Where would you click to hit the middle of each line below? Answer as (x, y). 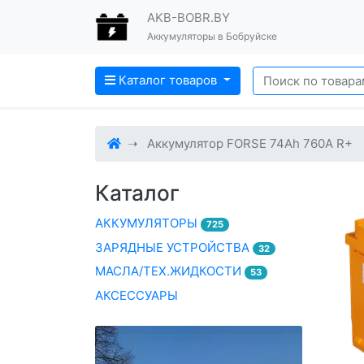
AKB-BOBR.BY (188, 18)
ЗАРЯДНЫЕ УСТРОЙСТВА (174, 247)
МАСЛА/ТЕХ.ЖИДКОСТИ (170, 271)
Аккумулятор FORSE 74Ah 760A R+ (250, 143)
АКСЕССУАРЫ (136, 295)
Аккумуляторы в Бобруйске (212, 37)
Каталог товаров (168, 80)
